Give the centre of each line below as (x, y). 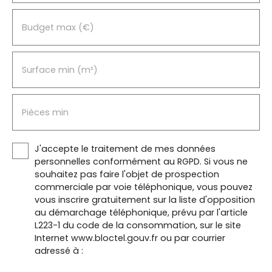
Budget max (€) (58, 28)
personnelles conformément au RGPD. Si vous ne (141, 162)
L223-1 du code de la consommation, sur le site (138, 226)
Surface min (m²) (60, 70)
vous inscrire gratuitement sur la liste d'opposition (145, 200)
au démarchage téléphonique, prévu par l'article (141, 213)
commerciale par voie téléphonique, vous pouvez (144, 187)
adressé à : (59, 251)
